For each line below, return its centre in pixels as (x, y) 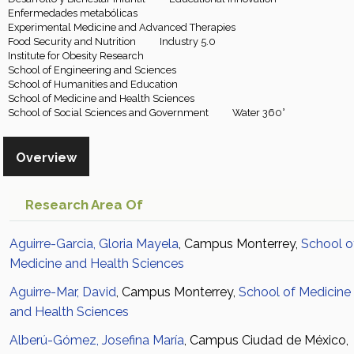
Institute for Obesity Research (76, 56)
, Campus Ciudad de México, (266, 340)
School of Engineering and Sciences (92, 70)
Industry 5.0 (188, 41)
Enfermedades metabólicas (73, 13)
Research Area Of (84, 205)
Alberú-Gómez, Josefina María (97, 340)
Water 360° (259, 113)
